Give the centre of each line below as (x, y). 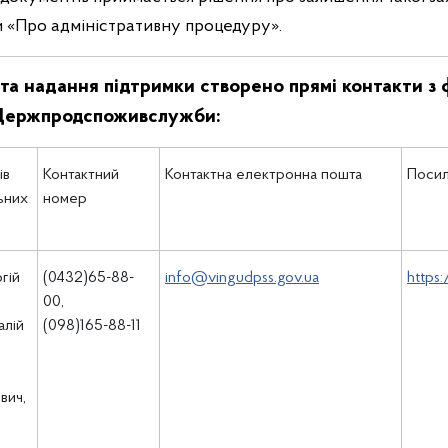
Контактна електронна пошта (263, 175)
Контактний (81, 175)
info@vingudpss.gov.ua (242, 278)
